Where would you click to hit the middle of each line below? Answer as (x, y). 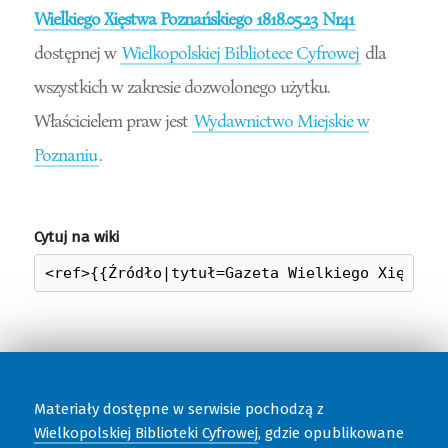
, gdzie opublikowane (330, 432)
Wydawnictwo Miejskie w (281, 119)
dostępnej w (76, 51)
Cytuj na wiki (76, 236)
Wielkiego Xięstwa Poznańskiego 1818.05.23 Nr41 (193, 17)
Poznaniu (65, 153)
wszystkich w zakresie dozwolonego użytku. (181, 85)
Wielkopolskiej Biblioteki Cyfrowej (145, 432)
